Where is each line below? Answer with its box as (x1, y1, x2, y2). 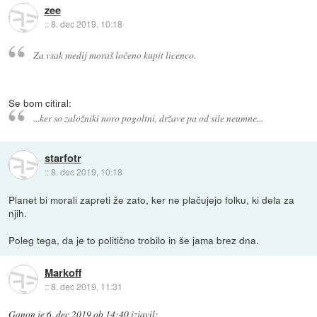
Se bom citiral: (8, 95, 72, 110)
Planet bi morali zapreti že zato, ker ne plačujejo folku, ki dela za (8, 192, 295, 207)
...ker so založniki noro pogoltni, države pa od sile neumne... (33, 111, 263, 125)
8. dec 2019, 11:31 (50, 279, 122, 292)
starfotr (44, 149, 81, 166)
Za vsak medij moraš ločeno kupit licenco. (33, 47, 196, 62)
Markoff (44, 264, 81, 280)
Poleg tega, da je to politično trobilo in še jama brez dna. (8, 233, 260, 248)
